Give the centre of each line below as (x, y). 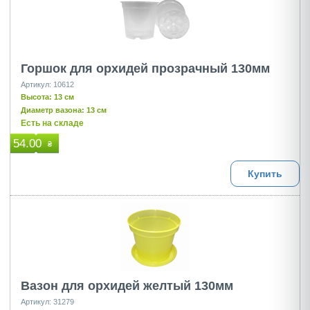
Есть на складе (52, 123)
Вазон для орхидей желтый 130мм (127, 286)
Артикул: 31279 (47, 302)
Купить (265, 174)
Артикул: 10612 (47, 84)
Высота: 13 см (47, 97)
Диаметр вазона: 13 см (64, 110)
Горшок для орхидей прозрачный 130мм (145, 69)
